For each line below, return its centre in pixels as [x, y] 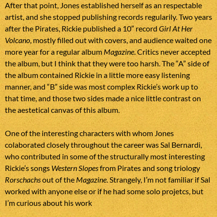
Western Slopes [75, 168]
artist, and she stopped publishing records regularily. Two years [108, 16]
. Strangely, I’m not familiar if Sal [158, 179]
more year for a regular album [54, 51]
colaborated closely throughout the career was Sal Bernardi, [103, 144]
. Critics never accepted [172, 51]
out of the [58, 179]
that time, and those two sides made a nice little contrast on [103, 98]
